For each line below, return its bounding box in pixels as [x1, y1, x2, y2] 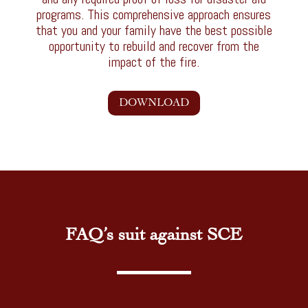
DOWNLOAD [118, 96, 189, 109]
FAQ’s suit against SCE [65, 224, 243, 245]
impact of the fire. [108, 52, 200, 71]
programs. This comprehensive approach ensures [36, 5, 272, 23]
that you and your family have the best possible [35, 21, 272, 39]
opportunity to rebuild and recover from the [48, 36, 259, 55]
